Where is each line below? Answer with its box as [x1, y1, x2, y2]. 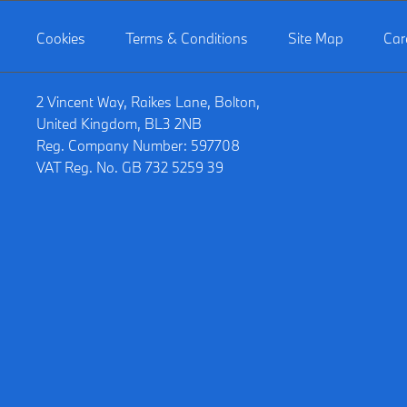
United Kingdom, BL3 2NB [36, 114, 202, 134]
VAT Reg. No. [36, 158, 118, 177]
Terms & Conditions [125, 29, 248, 48]
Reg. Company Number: [36, 136, 187, 155]
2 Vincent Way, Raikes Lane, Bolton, [36, 93, 260, 112]
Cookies [36, 29, 85, 48]
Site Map [288, 29, 343, 48]
